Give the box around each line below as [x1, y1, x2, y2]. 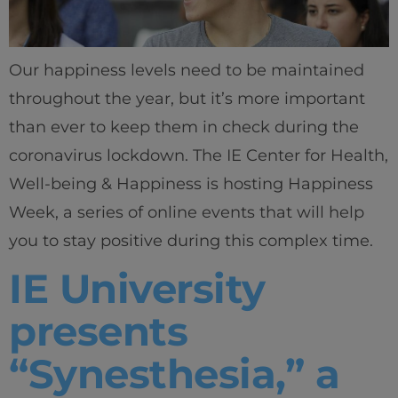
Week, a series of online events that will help [9, 202, 364, 222]
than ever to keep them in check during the [9, 116, 359, 137]
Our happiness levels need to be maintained [9, 60, 364, 80]
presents [9, 306, 187, 355]
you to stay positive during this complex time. [9, 230, 373, 251]
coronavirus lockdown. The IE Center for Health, [9, 145, 388, 165]
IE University [9, 263, 266, 313]
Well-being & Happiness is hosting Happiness [9, 173, 373, 194]
